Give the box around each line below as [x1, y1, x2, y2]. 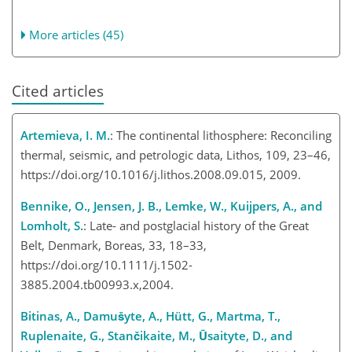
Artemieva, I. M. [20, 127, 110, 144]
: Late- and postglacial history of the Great [83, 218, 309, 234]
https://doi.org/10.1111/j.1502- [20, 257, 192, 273]
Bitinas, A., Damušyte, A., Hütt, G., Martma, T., [20, 308, 280, 324]
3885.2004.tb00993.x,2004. [20, 277, 174, 293]
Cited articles [12, 81, 104, 101]
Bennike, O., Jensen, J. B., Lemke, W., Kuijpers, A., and [20, 198, 322, 214]
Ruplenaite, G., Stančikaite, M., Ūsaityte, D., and [20, 328, 292, 344]
